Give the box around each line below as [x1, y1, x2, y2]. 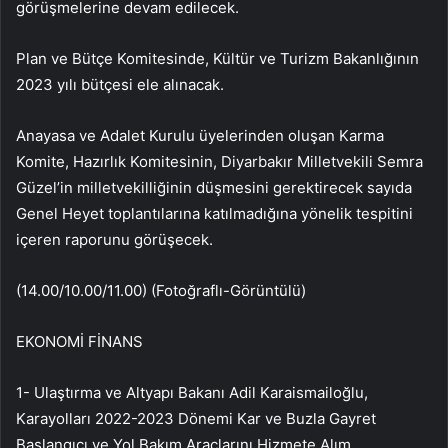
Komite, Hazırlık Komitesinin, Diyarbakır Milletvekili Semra [16, 152, 423, 172]
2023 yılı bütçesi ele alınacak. [16, 75, 224, 95]
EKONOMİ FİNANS [16, 332, 143, 352]
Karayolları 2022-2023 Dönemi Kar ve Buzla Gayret [16, 409, 376, 429]
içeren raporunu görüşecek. [16, 230, 213, 250]
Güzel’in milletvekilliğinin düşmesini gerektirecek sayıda [16, 178, 412, 198]
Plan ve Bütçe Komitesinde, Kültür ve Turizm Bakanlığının [16, 49, 419, 69]
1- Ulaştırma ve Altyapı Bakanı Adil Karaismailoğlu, [16, 383, 368, 403]
